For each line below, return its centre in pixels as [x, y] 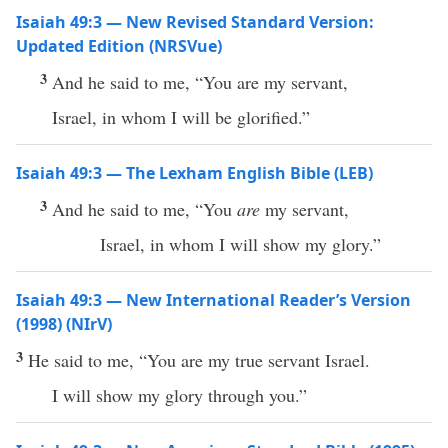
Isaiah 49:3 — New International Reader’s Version [213, 300]
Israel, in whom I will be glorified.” [181, 117]
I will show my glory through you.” [179, 395]
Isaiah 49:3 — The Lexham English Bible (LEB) [194, 173]
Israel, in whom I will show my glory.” [240, 244]
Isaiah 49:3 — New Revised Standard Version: [195, 22]
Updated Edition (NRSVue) [119, 46]
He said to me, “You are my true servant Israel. [199, 360]
